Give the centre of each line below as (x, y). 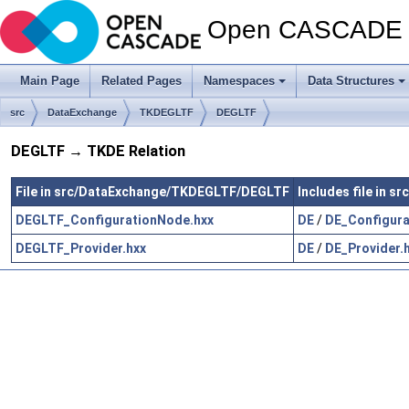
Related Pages (142, 81)
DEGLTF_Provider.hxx (81, 248)
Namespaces (239, 81)
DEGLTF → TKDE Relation (98, 152)
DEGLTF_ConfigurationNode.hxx (115, 220)
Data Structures (351, 81)
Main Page (50, 81)
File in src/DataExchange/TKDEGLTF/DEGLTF (152, 191)
